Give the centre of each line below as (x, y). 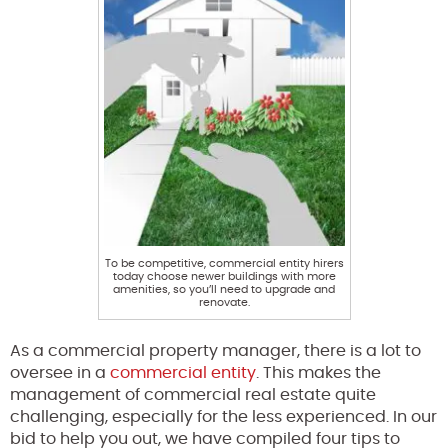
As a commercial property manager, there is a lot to (215, 351)
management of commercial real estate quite (193, 395)
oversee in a (60, 373)
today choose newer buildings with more (224, 277)
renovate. (224, 303)
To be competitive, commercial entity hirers (224, 264)
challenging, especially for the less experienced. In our (223, 417)
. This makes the (318, 373)
